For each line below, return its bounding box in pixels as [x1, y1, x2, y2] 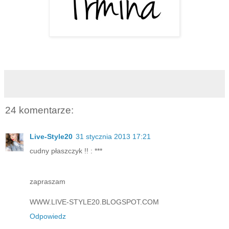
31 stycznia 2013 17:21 [76, 132, 151, 141]
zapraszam [30, 177, 65, 186]
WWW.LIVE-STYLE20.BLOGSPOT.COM [30, 198, 159, 207]
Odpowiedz [30, 212, 66, 221]
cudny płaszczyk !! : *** [30, 147, 102, 155]
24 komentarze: [5, 104, 74, 116]
